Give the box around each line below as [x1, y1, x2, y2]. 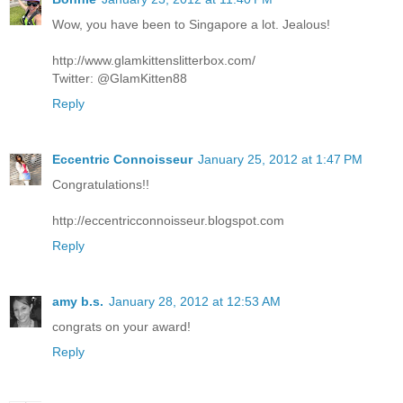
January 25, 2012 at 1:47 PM [198, 151, 363, 166]
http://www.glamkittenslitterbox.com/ [52, 52, 255, 67]
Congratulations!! [52, 176, 149, 192]
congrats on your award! [52, 318, 191, 334]
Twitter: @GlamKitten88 [52, 70, 187, 85]
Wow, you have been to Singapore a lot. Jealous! [52, 16, 330, 31]
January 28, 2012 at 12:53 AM [109, 293, 281, 309]
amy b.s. [52, 293, 103, 309]
